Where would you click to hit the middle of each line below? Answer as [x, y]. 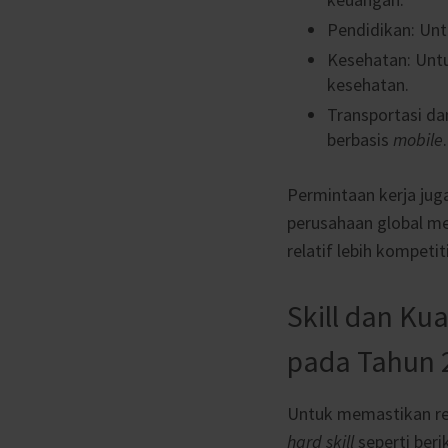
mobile [418, 139]
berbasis [360, 139]
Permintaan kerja [353, 194]
